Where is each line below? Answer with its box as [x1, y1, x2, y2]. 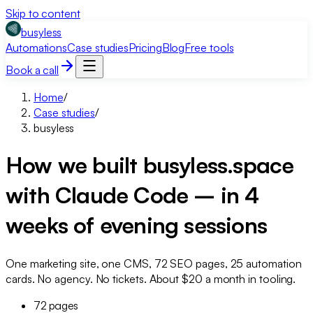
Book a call [6, 63, 59, 77]
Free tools [184, 41, 234, 54]
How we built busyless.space [6, 151, 294, 180]
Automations [6, 41, 68, 54]
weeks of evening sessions [6, 211, 268, 240]
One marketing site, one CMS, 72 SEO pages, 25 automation [6, 256, 302, 270]
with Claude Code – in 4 [6, 181, 259, 210]
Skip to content [6, 6, 80, 20]
